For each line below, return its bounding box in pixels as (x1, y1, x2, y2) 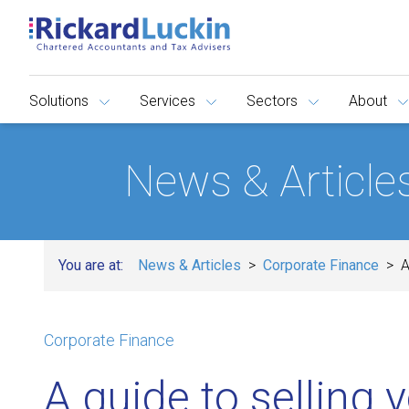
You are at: (58, 257, 123, 274)
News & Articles (138, 257, 241, 274)
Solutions (29, 92, 89, 110)
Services (140, 92, 195, 110)
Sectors (246, 92, 298, 110)
